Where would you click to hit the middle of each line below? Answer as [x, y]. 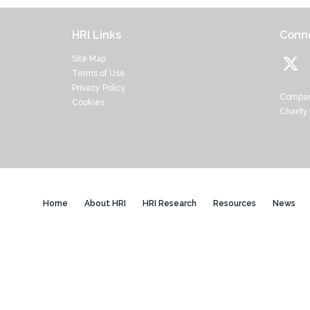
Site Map [89, 59]
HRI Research [170, 203]
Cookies [88, 102]
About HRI [105, 203]
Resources [235, 203]
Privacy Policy [99, 88]
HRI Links [97, 35]
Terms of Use [99, 73]
